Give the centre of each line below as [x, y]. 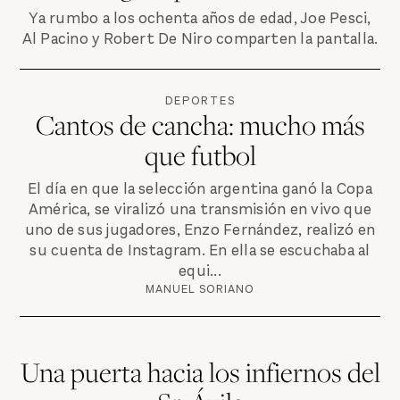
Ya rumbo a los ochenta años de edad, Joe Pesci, [200, 19]
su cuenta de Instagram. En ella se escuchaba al [200, 251]
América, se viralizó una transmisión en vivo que [200, 210]
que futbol [200, 155]
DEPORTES [200, 101]
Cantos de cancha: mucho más [200, 125]
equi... [200, 271]
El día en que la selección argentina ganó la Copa [200, 189]
